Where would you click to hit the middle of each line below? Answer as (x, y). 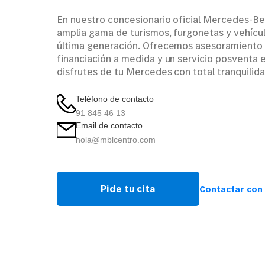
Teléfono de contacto (115, 98)
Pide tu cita (128, 188)
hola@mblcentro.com (116, 140)
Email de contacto (109, 125)
